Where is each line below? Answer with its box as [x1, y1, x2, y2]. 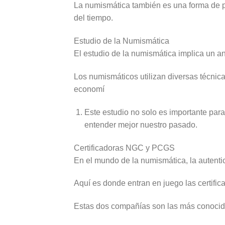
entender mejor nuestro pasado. [84, 120, 197, 129]
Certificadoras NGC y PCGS [74, 143, 175, 152]
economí [74, 84, 104, 93]
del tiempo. [74, 14, 113, 23]
